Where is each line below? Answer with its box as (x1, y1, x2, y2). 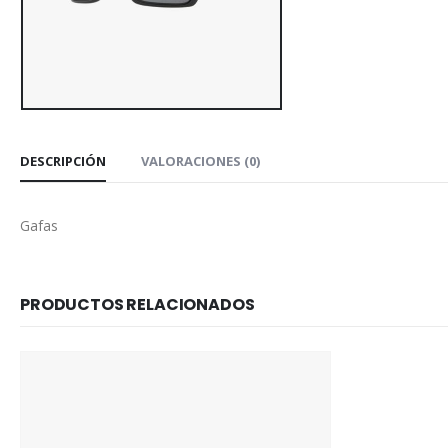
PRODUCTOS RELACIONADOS (20, 293, 255, 317)
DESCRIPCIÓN (20, 152, 106, 171)
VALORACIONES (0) (141, 152, 260, 171)
